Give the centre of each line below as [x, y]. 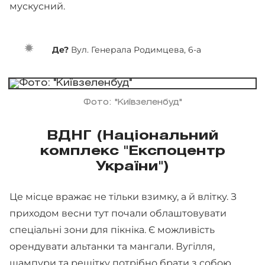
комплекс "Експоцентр [132, 151]
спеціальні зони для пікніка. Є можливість [112, 230]
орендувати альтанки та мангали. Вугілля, [112, 246]
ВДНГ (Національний [132, 136]
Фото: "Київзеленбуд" [132, 102]
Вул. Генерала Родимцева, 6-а [136, 49]
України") [132, 167]
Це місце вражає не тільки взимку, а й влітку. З [123, 196]
